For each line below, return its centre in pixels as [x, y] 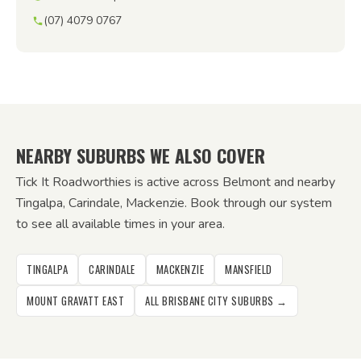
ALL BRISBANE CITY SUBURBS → [216, 301]
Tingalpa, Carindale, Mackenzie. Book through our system [174, 203]
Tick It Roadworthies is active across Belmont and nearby [176, 182]
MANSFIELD [249, 269]
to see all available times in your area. [120, 224]
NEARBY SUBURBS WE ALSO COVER [141, 156]
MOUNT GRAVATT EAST [75, 301]
